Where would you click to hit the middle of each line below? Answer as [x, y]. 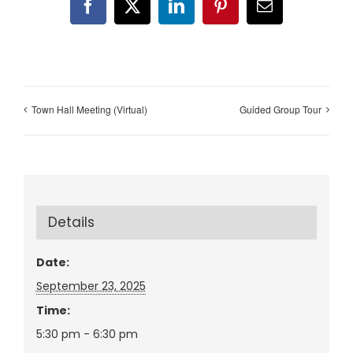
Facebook [118, 13]
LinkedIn [204, 13]
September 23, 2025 [91, 286]
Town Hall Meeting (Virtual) [89, 110]
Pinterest [248, 13]
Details [71, 223]
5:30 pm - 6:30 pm [87, 334]
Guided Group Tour [281, 110]
